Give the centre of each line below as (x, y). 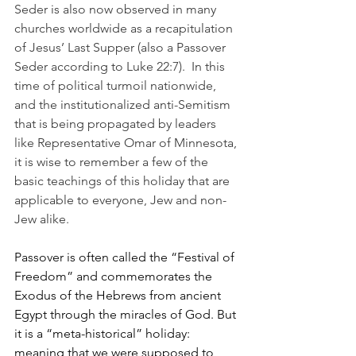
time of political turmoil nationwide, (117, 85)
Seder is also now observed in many (117, 9)
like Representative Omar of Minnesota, (127, 143)
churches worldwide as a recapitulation (125, 28)
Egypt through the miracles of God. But (127, 314)
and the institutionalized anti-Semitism (124, 104)
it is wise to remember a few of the (113, 162)
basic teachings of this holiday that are (124, 181)
